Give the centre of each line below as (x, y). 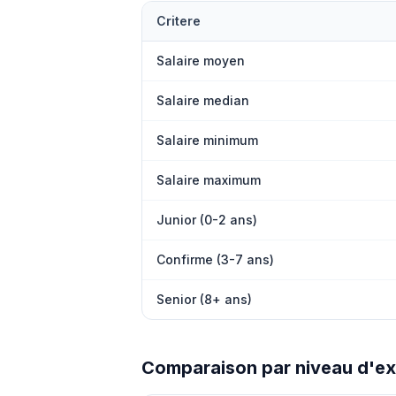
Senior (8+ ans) (204, 299)
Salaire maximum (209, 180)
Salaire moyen (201, 61)
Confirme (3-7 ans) (215, 259)
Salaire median (203, 100)
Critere (179, 21)
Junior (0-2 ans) (207, 220)
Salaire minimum (207, 140)
